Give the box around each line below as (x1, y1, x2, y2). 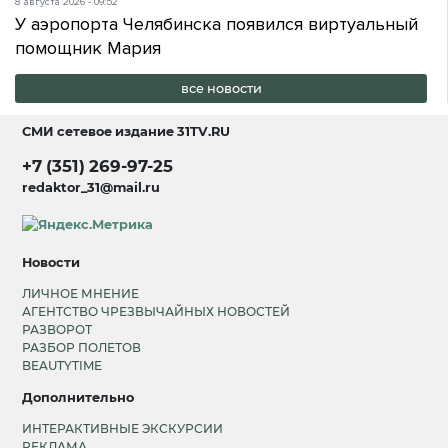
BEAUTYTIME (22, 357, 103, 373)
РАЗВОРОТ (22, 321, 93, 337)
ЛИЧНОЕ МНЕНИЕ (22, 285, 140, 301)
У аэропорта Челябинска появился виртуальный (15, 13, 418, 36)
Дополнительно (22, 389, 135, 405)
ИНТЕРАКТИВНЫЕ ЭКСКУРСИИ (22, 420, 224, 436)
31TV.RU (177, 123, 231, 139)
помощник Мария (15, 37, 161, 60)
